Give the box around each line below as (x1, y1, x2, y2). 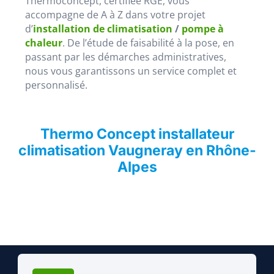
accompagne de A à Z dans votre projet (25, 8, 206, 22)
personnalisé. (25, 78, 87, 92)
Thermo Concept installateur (40, 125, 234, 143)
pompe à (182, 22, 224, 36)
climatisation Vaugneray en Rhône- (18, 141, 256, 159)
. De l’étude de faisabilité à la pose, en (62, 36, 234, 50)
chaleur (25, 36, 62, 50)
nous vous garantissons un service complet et (25, 64, 237, 78)
